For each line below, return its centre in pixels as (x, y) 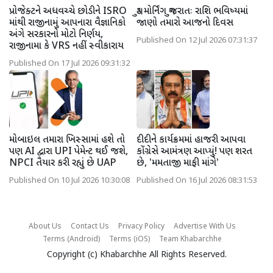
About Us (45, 226)
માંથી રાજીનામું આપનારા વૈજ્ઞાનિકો (67, 23)
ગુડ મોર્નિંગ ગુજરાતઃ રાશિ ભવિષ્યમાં (192, 12)
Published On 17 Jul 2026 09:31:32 (69, 64)
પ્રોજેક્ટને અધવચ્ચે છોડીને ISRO (68, 12)
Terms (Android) (71, 239)
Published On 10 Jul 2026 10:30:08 (69, 181)
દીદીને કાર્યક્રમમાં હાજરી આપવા (191, 140)
